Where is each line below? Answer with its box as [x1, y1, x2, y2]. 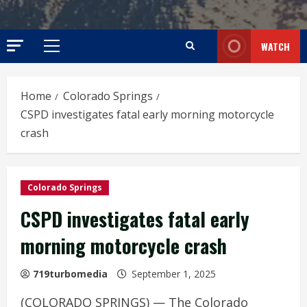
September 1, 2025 [129, 267, 219, 280]
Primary [51, 46, 88, 60]
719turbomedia [33, 267, 108, 280]
